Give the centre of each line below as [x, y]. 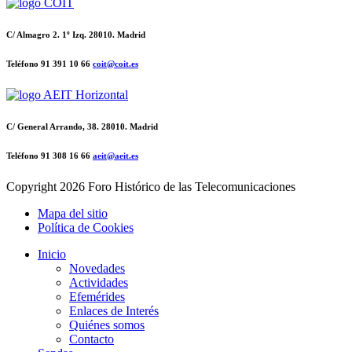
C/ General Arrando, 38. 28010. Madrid [82, 126]
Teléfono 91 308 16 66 [49, 155]
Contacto [92, 339]
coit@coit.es [115, 64]
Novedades [97, 268]
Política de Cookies [86, 227]
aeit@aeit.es [115, 155]
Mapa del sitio [73, 213]
